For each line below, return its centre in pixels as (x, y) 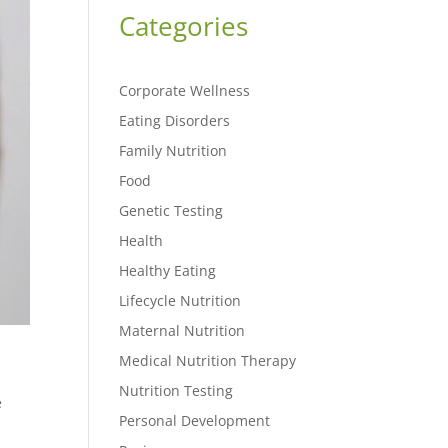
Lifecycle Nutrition (180, 300)
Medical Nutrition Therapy (208, 360)
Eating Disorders (175, 120)
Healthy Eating (168, 270)
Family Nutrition (173, 150)
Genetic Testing (171, 210)
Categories (184, 25)
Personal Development (195, 420)
